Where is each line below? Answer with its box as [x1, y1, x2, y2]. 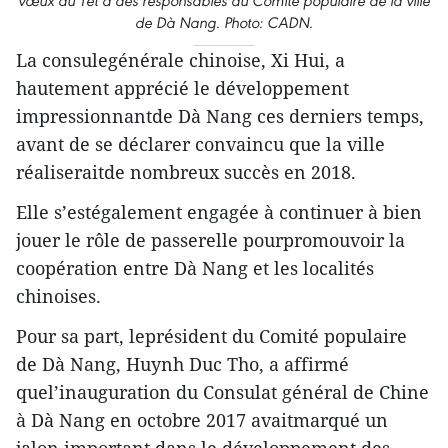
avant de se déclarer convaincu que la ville [16, 132, 385, 157]
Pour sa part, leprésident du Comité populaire [16, 324, 407, 349]
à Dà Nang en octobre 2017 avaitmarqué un [16, 408, 388, 433]
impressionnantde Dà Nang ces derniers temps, [16, 104, 424, 129]
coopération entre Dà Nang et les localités [16, 256, 374, 281]
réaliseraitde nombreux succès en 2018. [16, 160, 356, 185]
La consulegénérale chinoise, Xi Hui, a [16, 48, 345, 73]
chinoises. [16, 284, 101, 309]
